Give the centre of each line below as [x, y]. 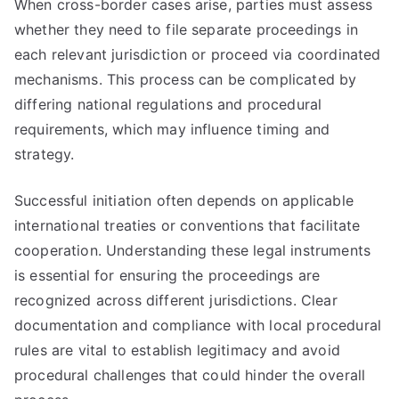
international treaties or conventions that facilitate [187, 225]
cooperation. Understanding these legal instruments [193, 250]
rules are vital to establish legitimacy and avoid [177, 350]
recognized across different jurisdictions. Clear [176, 300]
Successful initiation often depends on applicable [184, 200]
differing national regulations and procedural [168, 104]
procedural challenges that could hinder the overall [190, 375]
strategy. [45, 154]
